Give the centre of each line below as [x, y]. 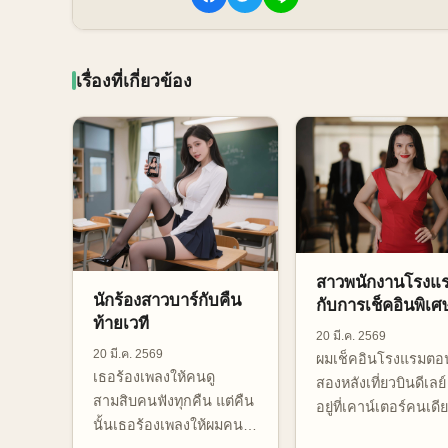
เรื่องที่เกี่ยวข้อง [134, 80]
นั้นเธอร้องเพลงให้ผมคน [168, 425]
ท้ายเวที [121, 324]
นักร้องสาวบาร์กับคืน [167, 301]
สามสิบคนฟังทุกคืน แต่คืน [173, 401]
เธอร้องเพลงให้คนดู [154, 377]
